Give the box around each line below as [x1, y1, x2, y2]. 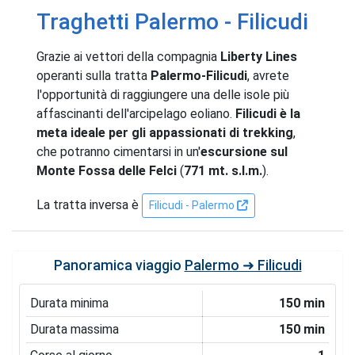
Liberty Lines [220, 48, 297, 64]
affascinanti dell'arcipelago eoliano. [36, 105, 235, 121]
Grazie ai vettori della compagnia [36, 48, 220, 64]
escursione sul [200, 143, 288, 159]
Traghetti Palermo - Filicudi [36, 8, 308, 35]
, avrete [247, 67, 289, 83]
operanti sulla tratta [36, 67, 151, 83]
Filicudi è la [235, 105, 300, 121]
